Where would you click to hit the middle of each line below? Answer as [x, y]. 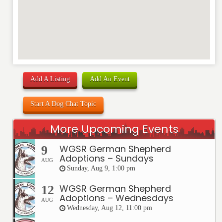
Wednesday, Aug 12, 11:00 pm [110, 208]
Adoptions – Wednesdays [117, 198]
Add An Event [110, 79]
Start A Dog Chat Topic [63, 104]
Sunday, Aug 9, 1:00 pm [101, 168]
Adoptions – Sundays [107, 158]
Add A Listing [50, 79]
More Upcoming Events [114, 129]
